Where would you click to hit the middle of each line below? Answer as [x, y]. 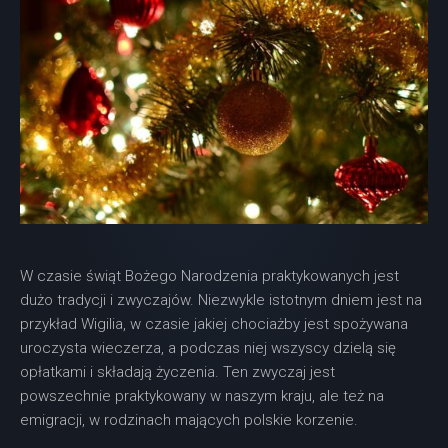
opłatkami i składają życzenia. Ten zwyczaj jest [177, 372]
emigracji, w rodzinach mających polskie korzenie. [189, 420]
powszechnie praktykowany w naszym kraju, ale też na [202, 396]
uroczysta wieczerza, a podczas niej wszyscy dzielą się [208, 348]
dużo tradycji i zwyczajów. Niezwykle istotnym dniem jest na [221, 300]
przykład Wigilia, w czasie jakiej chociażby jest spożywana [214, 324]
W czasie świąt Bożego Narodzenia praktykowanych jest [209, 276]
